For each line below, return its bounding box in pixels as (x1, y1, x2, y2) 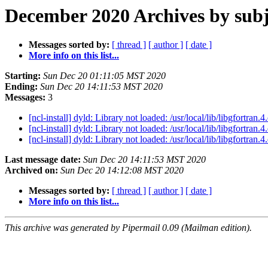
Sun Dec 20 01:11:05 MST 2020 (43, 71, 166, 81)
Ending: (5, 81, 38, 92)
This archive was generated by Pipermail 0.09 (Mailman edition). (5, 223, 252, 233)
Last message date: (5, 154, 81, 165)
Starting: (5, 71, 41, 81)
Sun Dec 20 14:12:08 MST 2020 (60, 165, 184, 176)
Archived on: (5, 165, 58, 176)
